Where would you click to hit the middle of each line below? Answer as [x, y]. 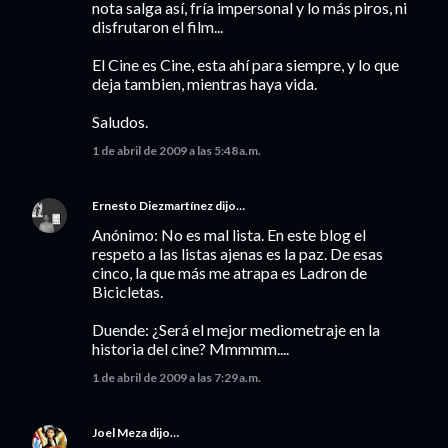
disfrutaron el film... [157, 26]
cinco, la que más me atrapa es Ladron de [229, 272]
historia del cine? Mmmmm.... [190, 348]
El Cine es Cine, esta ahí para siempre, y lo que [245, 64]
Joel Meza [119, 432]
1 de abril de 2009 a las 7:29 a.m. [176, 377]
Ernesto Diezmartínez [152, 205]
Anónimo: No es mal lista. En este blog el [229, 234]
